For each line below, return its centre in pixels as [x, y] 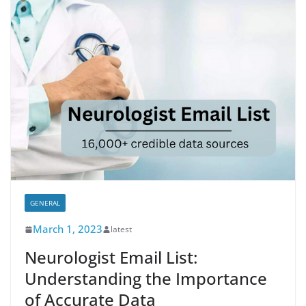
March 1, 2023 [68, 229]
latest [121, 229]
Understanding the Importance [146, 279]
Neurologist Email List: [111, 258]
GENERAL [45, 203]
